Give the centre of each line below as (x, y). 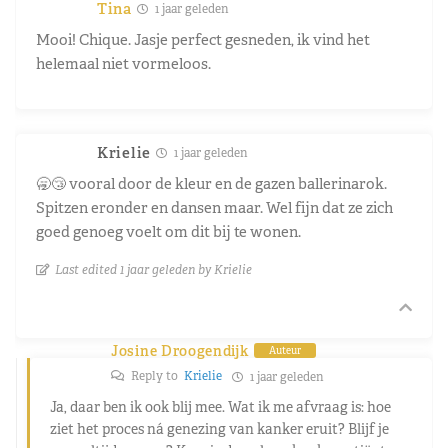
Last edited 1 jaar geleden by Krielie (153, 269)
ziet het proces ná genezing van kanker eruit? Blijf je (219, 428)
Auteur (284, 351)
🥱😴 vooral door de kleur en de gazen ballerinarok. (211, 183)
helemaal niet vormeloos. (123, 63)
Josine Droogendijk (180, 350)
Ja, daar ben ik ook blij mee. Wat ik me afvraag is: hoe (220, 406)
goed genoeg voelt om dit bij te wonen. (168, 231)
